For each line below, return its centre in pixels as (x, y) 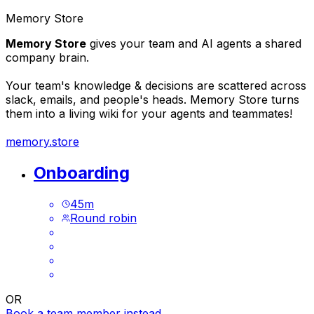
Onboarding (82, 172)
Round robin (103, 218)
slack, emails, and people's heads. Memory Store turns (152, 100)
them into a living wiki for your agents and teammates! (149, 114)
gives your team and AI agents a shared (194, 43)
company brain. (47, 57)
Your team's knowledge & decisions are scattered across (156, 86)
